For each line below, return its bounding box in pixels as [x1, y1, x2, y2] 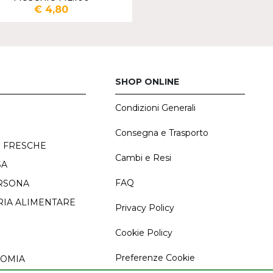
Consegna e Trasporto [115, 127, 208, 138]
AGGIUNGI [74, 34, 121, 46]
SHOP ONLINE [115, 76, 179, 87]
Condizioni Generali [115, 102, 196, 113]
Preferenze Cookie [115, 252, 195, 263]
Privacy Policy [115, 202, 174, 213]
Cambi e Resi [115, 152, 171, 163]
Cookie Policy [115, 227, 172, 238]
